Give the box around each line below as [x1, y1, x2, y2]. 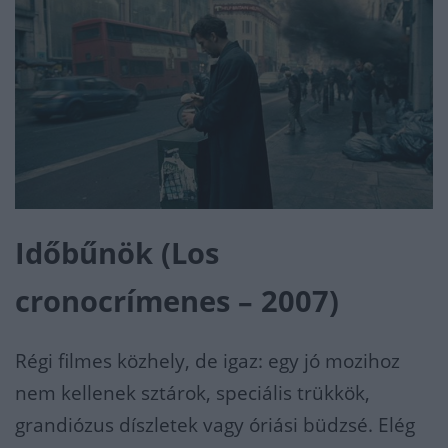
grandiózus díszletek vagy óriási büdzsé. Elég [15, 411, 415, 438]
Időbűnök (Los [15, 233, 219, 272]
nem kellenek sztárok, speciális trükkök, [15, 379, 370, 406]
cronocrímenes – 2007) [15, 281, 339, 320]
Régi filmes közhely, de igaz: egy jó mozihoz [15, 347, 400, 374]
